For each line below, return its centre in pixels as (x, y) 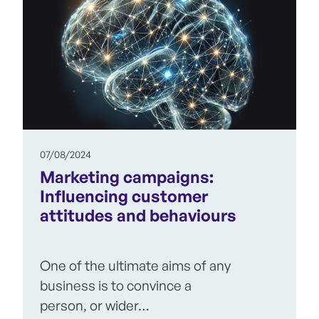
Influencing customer (124, 197)
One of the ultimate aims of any (135, 266)
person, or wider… (95, 306)
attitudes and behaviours (138, 216)
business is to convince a (116, 286)
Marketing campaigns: (127, 177)
